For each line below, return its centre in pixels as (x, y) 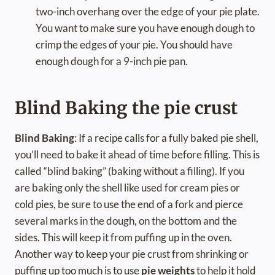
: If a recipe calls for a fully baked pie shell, (166, 138)
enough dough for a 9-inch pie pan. (112, 61)
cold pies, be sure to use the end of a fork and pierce (129, 204)
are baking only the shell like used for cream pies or (127, 188)
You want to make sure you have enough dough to (145, 28)
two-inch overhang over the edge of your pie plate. (148, 12)
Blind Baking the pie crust (126, 108)
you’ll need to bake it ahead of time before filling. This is (137, 155)
